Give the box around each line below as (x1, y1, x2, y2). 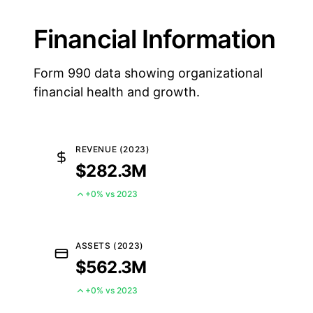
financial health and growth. (34, 85, 200, 99)
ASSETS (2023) (75, 240, 144, 251)
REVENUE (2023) (75, 144, 150, 154)
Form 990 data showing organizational (34, 66, 263, 80)
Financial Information (34, 24, 276, 54)
